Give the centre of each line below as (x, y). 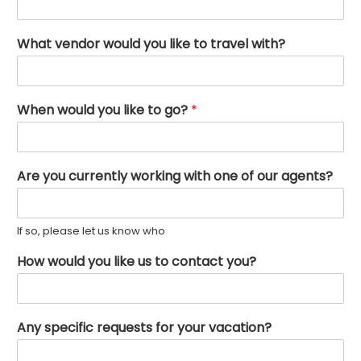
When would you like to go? (104, 110)
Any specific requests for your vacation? (144, 328)
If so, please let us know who (91, 231)
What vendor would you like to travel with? (151, 44)
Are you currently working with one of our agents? (175, 176)
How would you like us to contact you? (137, 261)
